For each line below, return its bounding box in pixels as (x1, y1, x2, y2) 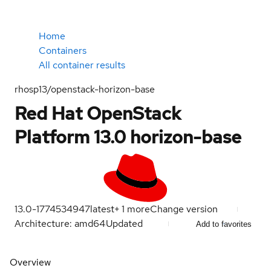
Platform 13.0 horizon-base (15, 125, 241, 149)
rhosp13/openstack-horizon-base (15, 83, 155, 96)
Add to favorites (196, 219, 252, 229)
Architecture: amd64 (15, 217, 105, 230)
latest (90, 203, 114, 215)
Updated (106, 217, 145, 230)
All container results (39, 59, 125, 71)
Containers (39, 44, 87, 57)
